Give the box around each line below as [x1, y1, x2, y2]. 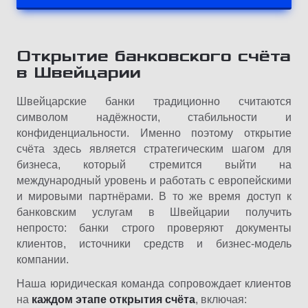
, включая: [195, 293, 247, 305]
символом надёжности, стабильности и [16, 111, 291, 123]
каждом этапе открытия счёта [32, 293, 195, 305]
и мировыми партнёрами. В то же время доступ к [16, 190, 291, 202]
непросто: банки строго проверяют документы [16, 221, 291, 234]
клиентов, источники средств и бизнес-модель [16, 237, 291, 250]
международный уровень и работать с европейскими [16, 174, 291, 186]
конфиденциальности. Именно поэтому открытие [16, 126, 291, 139]
